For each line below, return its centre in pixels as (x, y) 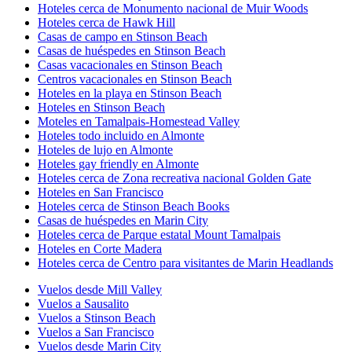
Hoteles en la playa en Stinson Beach (130, 93)
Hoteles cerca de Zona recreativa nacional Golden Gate (174, 178)
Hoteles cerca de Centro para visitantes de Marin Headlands (185, 262)
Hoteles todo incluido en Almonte (121, 135)
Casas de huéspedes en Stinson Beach (132, 50)
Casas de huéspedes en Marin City (123, 220)
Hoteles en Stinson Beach (101, 107)
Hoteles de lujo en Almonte (105, 149)
